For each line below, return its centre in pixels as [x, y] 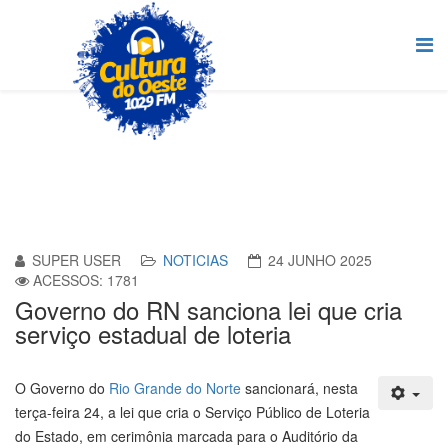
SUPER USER [76, 259]
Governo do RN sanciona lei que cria [208, 309]
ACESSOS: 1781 [86, 279]
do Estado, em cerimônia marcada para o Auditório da [186, 435]
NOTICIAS [195, 259]
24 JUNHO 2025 [320, 259]
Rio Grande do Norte [175, 387]
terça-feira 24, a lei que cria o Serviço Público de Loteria [192, 411]
